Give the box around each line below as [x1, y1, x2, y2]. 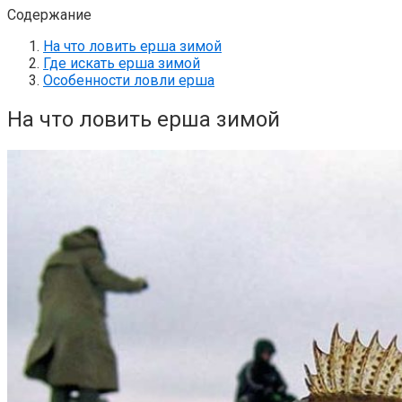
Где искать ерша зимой [43, 54, 200, 72]
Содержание [7, 5, 92, 23]
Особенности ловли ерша [43, 71, 214, 89]
